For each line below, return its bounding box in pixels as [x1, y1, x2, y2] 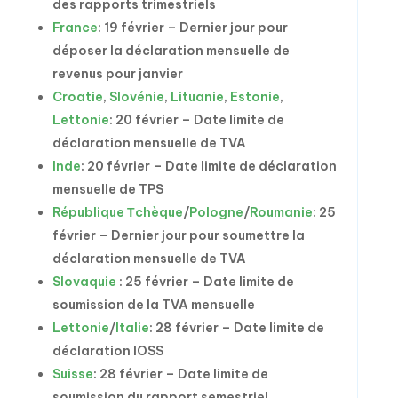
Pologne [188, 204, 243, 220]
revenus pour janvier [52, 66, 183, 82]
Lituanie [170, 89, 224, 105]
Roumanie [249, 204, 313, 220]
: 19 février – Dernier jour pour [97, 20, 288, 36]
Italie [115, 320, 149, 336]
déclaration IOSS [52, 343, 163, 359]
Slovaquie [52, 274, 116, 290]
